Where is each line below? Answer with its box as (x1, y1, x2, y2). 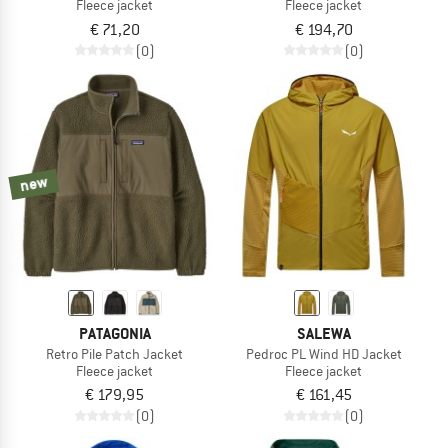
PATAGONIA (78, 322, 151, 344)
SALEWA (296, 322, 351, 344)
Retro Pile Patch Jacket (46, 344, 183, 363)
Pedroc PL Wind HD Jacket (245, 344, 402, 363)
